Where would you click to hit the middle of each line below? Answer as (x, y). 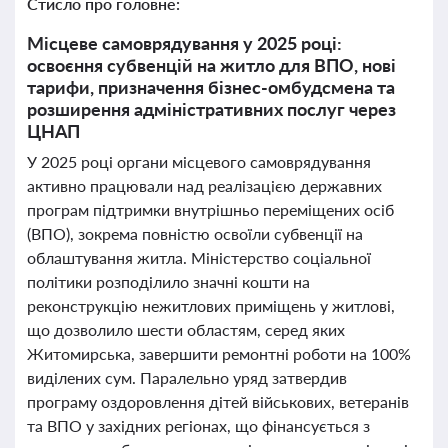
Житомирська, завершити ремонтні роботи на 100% (219, 353)
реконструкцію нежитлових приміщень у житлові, (211, 305)
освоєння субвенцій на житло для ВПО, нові (211, 65)
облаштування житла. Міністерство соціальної (199, 257)
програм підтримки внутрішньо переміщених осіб (210, 209)
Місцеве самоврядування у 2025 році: (184, 43)
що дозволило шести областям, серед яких (186, 329)
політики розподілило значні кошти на (168, 281)
